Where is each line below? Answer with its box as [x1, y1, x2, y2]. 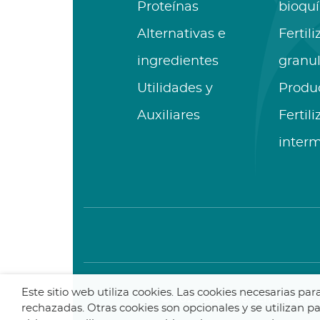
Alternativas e [137, 27, 226, 41]
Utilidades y [137, 81, 213, 95]
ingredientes [137, 54, 219, 68]
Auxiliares [137, 109, 200, 122]
